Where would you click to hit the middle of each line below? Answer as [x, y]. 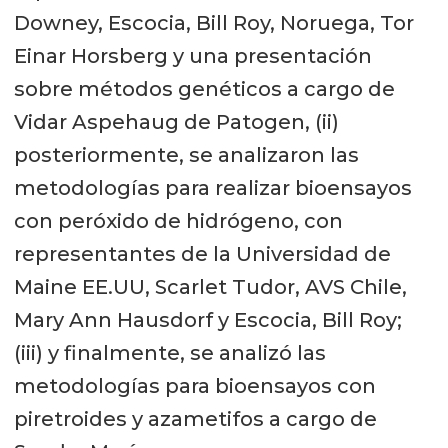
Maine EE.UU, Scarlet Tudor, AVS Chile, [210, 286]
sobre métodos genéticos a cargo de [204, 88]
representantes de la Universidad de [202, 253]
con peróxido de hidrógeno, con [178, 220]
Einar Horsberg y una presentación [192, 55]
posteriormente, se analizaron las [186, 154]
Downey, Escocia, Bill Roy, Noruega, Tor [213, 22]
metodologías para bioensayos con [194, 385]
